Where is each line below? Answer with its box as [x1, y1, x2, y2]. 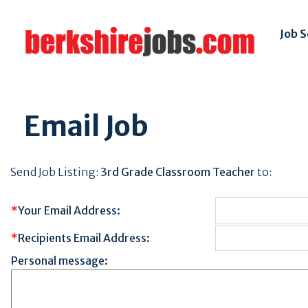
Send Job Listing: [10, 165, 100, 179]
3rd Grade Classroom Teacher [100, 165, 255, 179]
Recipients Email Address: [18, 231, 150, 245]
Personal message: [11, 254, 108, 267]
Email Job [24, 109, 148, 144]
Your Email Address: [18, 203, 120, 217]
